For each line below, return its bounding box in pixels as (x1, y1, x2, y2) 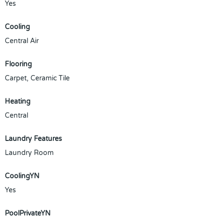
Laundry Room (5, 149, 54, 157)
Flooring (5, 60, 32, 68)
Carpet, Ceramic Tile (5, 74, 70, 82)
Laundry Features (5, 135, 62, 143)
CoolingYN (5, 172, 39, 180)
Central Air (5, 37, 39, 45)
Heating (5, 97, 31, 106)
